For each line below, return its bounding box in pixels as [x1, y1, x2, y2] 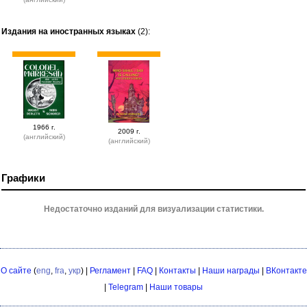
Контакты [158, 266, 196, 275]
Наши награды [201, 266, 260, 275]
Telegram [108, 282, 143, 292]
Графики [1, 173, 45, 184]
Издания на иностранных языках [1, 27, 136, 36]
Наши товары [149, 282, 203, 292]
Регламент [89, 266, 131, 275]
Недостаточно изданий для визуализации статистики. [43, 204, 264, 214]
